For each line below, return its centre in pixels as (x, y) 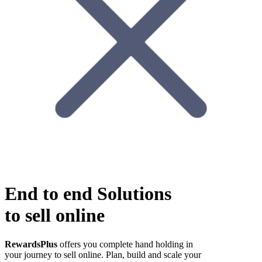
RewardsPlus (31, 244)
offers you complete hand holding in (126, 244)
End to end (51, 194)
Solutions (134, 194)
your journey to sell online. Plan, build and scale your (104, 254)
